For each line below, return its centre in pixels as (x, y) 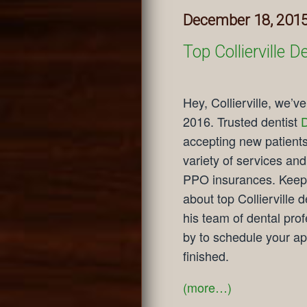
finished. (206, 255)
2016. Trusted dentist (242, 121)
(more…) (207, 287)
